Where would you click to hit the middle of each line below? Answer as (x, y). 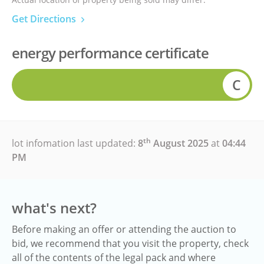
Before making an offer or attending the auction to (124, 229)
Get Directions (45, 19)
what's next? (54, 208)
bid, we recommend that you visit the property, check (130, 243)
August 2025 (180, 143)
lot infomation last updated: (75, 143)
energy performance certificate (110, 53)
